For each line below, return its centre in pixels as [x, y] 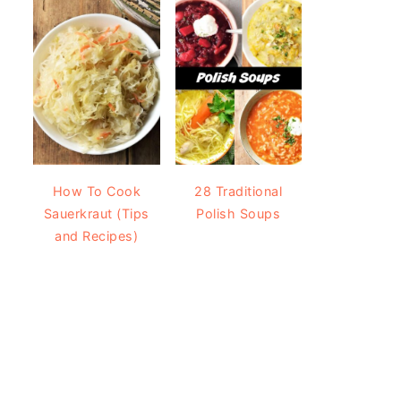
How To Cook [96, 191]
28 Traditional [239, 191]
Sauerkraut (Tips [96, 213]
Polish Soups [239, 213]
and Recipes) [97, 235]
